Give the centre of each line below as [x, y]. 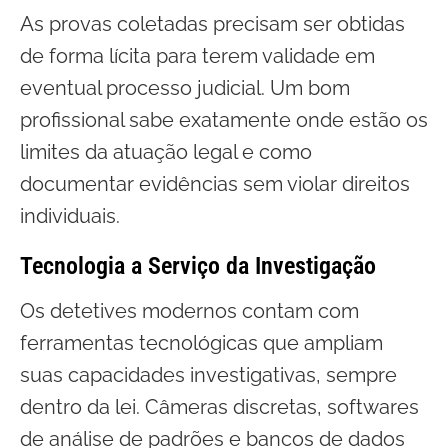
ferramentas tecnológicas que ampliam [201, 343]
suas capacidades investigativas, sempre [208, 375]
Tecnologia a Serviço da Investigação [198, 266]
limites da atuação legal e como [166, 152]
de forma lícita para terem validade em [197, 56]
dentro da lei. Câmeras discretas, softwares [219, 407]
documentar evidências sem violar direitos [215, 184]
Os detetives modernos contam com [189, 311]
